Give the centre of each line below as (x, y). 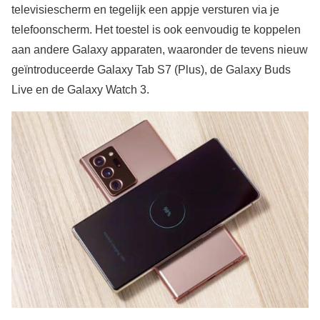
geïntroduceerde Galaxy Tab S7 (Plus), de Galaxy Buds (151, 70)
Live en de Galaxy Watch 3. (80, 90)
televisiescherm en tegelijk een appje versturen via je (145, 10)
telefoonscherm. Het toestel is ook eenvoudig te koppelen (156, 30)
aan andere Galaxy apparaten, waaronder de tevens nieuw (160, 50)
